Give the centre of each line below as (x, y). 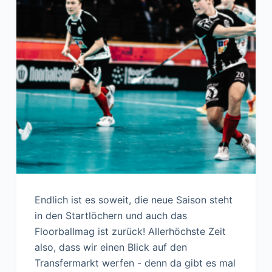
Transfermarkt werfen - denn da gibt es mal (135, 263)
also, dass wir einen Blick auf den (110, 247)
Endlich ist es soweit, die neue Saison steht (133, 200)
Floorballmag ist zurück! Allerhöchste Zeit (130, 232)
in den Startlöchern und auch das (110, 216)
